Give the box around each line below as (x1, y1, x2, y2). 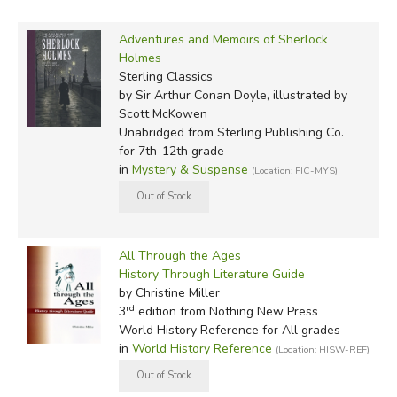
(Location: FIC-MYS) (251, 163, 338, 177)
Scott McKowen (118, 105, 207, 122)
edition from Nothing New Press (134, 302, 318, 320)
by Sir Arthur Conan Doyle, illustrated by (118, 86, 347, 104)
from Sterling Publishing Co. (183, 123, 344, 141)
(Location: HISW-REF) (275, 342, 370, 356)
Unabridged (118, 123, 184, 141)
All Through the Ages (118, 246, 241, 264)
